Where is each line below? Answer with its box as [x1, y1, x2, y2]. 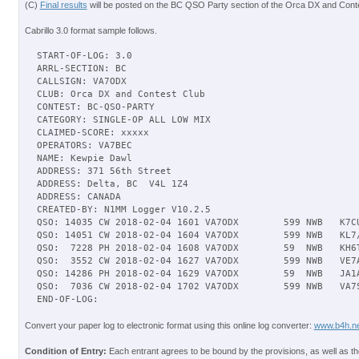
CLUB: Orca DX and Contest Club [36, 89, 205, 99]
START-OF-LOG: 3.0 [36, 50, 132, 61]
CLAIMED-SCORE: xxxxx [36, 127, 149, 138]
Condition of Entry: [24, 346, 107, 356]
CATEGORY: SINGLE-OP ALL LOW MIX [36, 115, 211, 125]
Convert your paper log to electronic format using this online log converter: [24, 321, 314, 330]
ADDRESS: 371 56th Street [36, 166, 171, 176]
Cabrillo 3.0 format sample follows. [24, 26, 157, 35]
